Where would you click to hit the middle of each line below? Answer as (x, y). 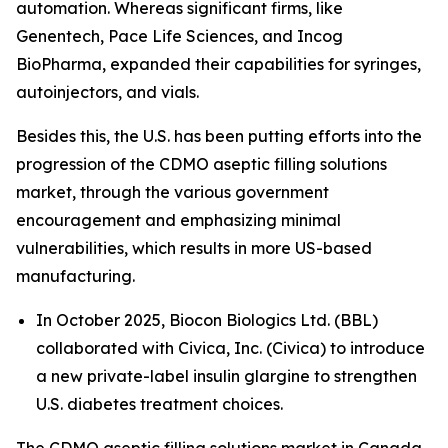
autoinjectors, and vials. (107, 91)
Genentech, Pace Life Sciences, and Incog (179, 35)
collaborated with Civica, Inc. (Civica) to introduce (230, 347)
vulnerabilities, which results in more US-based (194, 247)
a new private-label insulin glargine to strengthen (226, 375)
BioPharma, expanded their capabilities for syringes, (218, 63)
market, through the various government (172, 191)
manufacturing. (77, 275)
